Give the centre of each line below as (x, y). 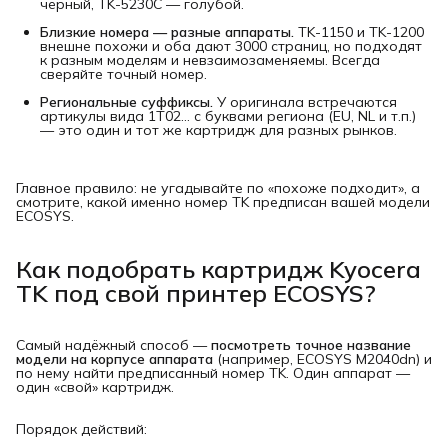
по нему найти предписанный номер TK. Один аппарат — (213, 373)
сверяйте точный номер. (123, 73)
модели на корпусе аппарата (114, 359)
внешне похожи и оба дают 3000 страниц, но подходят (231, 45)
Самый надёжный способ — (113, 345)
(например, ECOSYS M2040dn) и (322, 359)
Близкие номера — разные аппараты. (167, 31)
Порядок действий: (81, 429)
